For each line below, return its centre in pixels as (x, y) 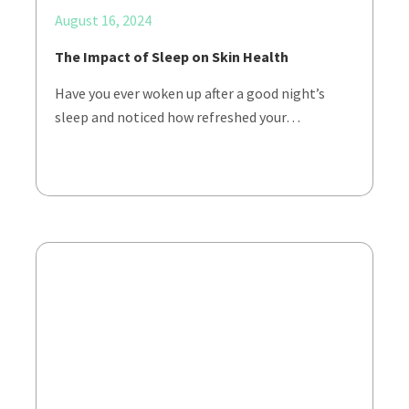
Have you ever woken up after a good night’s (190, 93)
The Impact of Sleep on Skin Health (173, 57)
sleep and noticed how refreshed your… (178, 117)
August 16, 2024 (103, 20)
